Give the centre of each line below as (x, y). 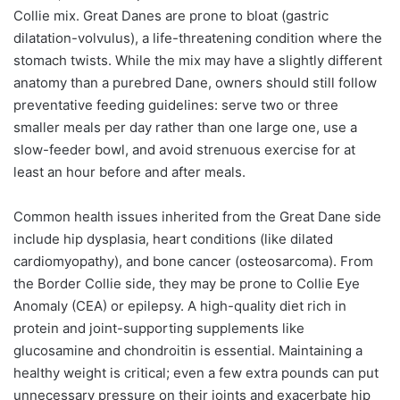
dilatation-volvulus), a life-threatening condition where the (198, 38)
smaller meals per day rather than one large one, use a (185, 128)
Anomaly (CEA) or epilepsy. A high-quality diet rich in (180, 306)
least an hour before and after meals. (129, 172)
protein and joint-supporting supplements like (159, 329)
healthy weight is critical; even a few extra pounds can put (196, 373)
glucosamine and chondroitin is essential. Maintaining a (188, 351)
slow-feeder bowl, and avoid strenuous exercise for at (184, 150)
